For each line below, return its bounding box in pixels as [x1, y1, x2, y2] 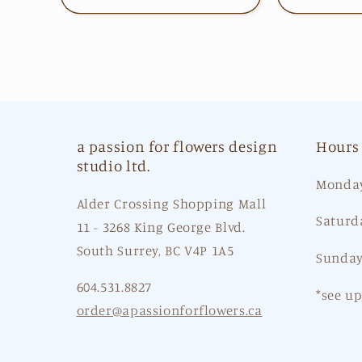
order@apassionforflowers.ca [76, 302, 263, 319]
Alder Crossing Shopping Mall [76, 195, 267, 212]
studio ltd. [76, 155, 150, 175]
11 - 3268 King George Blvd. [76, 218, 246, 235]
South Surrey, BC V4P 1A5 [76, 242, 234, 259]
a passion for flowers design [76, 136, 278, 155]
